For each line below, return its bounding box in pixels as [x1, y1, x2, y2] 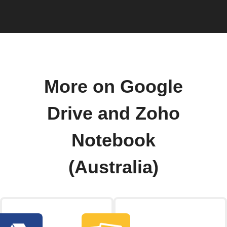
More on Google [44, 77, 183, 97]
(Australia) [68, 157, 159, 178]
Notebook [71, 130, 156, 151]
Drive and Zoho [47, 103, 180, 124]
